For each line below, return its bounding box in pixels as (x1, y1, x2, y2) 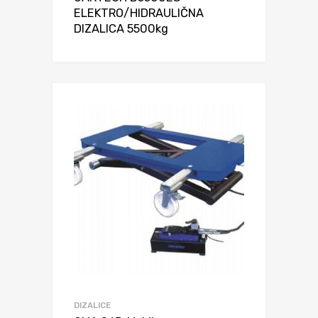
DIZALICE (74, 300, 111, 310)
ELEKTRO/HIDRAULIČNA (74, 6, 204, 21)
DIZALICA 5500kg (74, 22, 168, 36)
